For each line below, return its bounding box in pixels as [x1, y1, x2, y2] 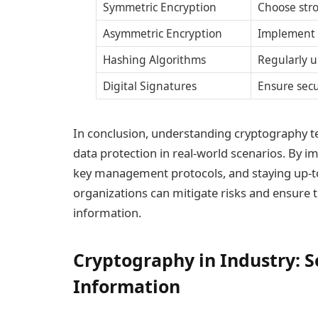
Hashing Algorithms [103, 52, 206, 68]
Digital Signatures [103, 78, 197, 94]
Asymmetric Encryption [103, 26, 222, 42]
